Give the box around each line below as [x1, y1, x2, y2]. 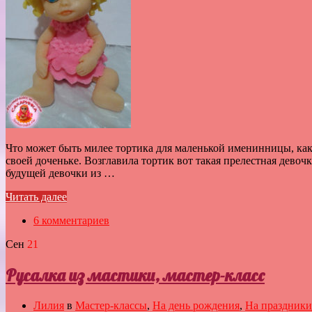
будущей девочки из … [6, 166, 115, 179]
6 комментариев [33, 214, 109, 226]
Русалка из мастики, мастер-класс [6, 264, 265, 286]
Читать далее [6, 190, 67, 203]
